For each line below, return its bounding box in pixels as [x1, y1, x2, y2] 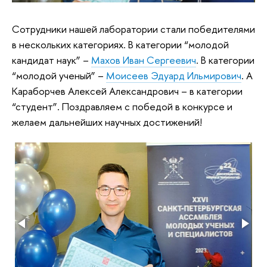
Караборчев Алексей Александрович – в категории [12, 84, 243, 98]
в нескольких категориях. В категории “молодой [12, 38, 229, 52]
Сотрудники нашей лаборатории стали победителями [12, 22, 255, 36]
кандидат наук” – [12, 53, 91, 67]
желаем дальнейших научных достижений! [12, 115, 202, 129]
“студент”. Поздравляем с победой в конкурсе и [12, 100, 232, 114]
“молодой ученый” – [12, 69, 106, 83]
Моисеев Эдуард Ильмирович [106, 69, 241, 83]
